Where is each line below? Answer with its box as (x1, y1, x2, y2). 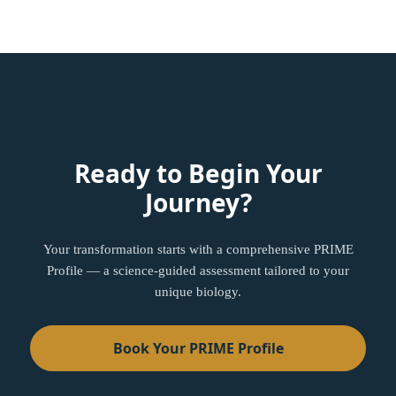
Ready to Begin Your (73, 156, 323, 190)
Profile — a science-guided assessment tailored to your (47, 263, 349, 278)
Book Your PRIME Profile (112, 339, 284, 358)
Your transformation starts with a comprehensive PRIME (42, 242, 354, 256)
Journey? (144, 186, 252, 219)
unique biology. (155, 285, 241, 299)
